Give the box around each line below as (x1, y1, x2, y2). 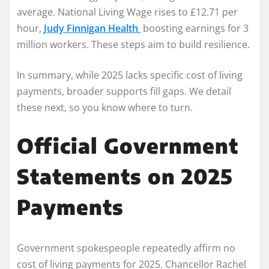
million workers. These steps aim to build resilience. (17, 37, 250, 51)
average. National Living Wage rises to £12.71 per (17, 5, 238, 19)
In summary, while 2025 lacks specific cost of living (17, 68, 243, 82)
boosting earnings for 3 (141, 21, 249, 35)
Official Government (17, 132, 238, 158)
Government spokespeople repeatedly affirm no (17, 241, 235, 255)
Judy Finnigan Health (44, 21, 141, 35)
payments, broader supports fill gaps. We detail (17, 84, 231, 98)
